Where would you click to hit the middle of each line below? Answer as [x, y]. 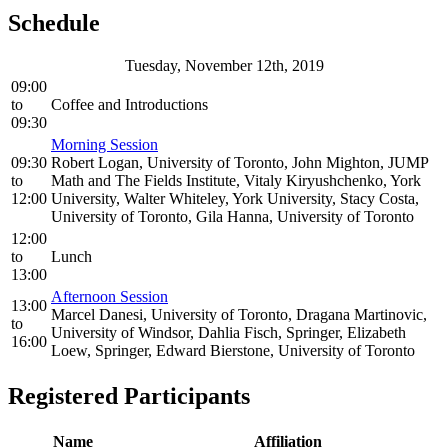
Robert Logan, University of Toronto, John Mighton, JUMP [239, 163]
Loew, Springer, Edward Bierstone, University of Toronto [233, 351]
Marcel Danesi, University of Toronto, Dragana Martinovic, [239, 315]
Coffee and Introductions [129, 105]
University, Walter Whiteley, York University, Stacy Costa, [235, 199]
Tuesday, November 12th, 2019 [224, 66]
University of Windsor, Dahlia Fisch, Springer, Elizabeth [228, 333]
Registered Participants [129, 396]
